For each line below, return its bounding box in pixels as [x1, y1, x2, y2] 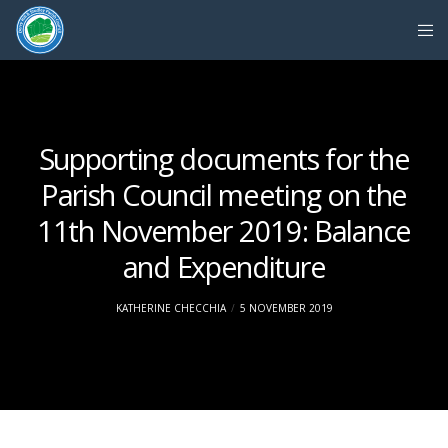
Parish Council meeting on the [40, 175, 408, 214]
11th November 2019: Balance [37, 211, 411, 250]
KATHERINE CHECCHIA [115, 301, 226, 315]
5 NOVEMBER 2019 [239, 301, 333, 315]
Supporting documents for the [38, 139, 410, 178]
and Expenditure [122, 247, 326, 286]
